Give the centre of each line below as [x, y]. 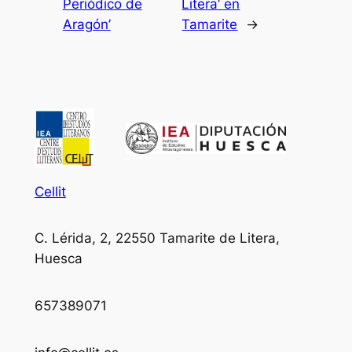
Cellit [50, 191]
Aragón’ [86, 24]
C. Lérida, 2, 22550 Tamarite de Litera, [157, 238]
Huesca [58, 259]
